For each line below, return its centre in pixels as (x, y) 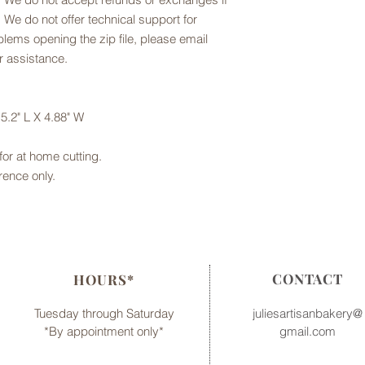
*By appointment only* (104, 331)
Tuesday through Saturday (104, 313)
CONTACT (308, 279)
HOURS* (104, 279)
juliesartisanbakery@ (307, 313)
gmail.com (307, 331)
